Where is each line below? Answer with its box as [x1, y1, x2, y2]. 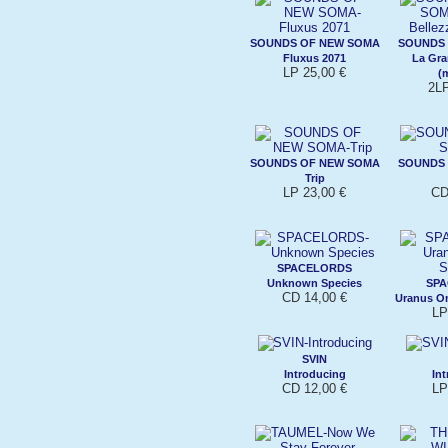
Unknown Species [267, 276, 363, 289]
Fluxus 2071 [283, 51, 347, 64]
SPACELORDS [277, 261, 353, 274]
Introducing [284, 367, 346, 380]
